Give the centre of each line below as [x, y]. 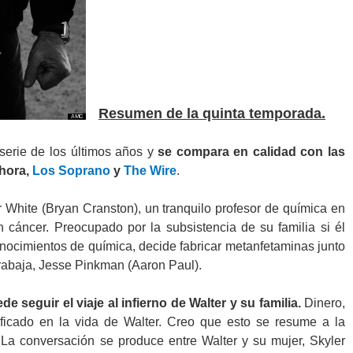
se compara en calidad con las [252, 152]
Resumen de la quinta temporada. [212, 113]
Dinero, [323, 303]
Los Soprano [71, 171]
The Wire [150, 171]
